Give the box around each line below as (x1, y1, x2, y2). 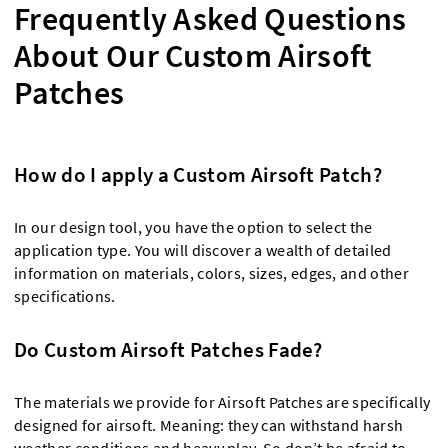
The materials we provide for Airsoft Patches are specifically (14, 392, 431, 412)
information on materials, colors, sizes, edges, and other (14, 263, 409, 283)
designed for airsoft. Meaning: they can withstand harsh (14, 415, 404, 435)
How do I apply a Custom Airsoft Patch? (14, 160, 382, 188)
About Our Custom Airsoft (14, 35, 373, 76)
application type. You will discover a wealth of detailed (14, 240, 392, 260)
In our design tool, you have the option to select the (14, 217, 373, 237)
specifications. (14, 286, 116, 306)
